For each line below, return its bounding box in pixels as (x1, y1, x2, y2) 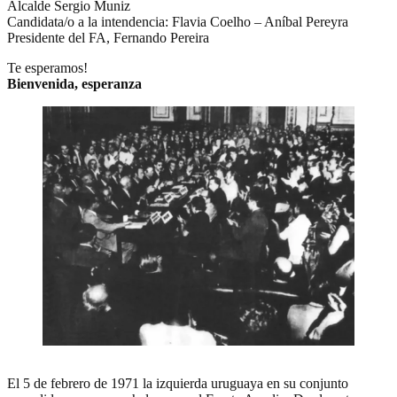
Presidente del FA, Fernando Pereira (7, 29, 209, 45)
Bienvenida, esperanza (7, 75, 142, 91)
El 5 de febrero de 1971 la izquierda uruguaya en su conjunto (7, 375, 348, 391)
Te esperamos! (7, 59, 88, 75)
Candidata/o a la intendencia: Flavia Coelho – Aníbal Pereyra (7, 13, 348, 29)
